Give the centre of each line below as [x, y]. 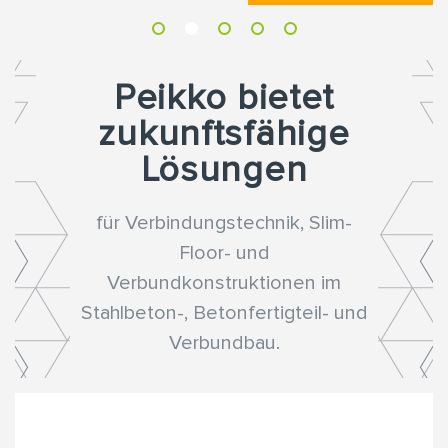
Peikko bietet [224, 98]
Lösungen [224, 170]
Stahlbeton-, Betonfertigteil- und [224, 313]
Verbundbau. [224, 343]
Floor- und [224, 253]
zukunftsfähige [224, 134]
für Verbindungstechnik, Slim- [224, 223]
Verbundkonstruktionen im [224, 283]
